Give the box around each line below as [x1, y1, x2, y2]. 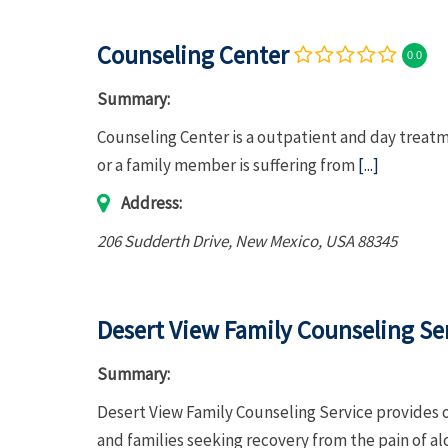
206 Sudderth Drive [97, 230, 228, 252]
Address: [121, 192, 182, 214]
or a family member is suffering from [97, 154, 358, 176]
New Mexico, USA [235, 230, 354, 252]
